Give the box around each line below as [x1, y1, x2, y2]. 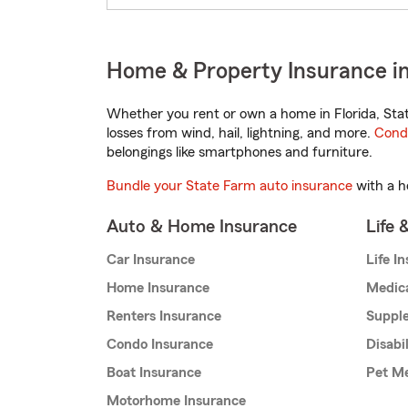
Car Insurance [107, 252, 195, 268]
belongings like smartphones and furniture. [107, 145, 372, 160]
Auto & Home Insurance [107, 218, 297, 237]
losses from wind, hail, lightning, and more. [107, 126, 374, 141]
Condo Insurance [107, 337, 213, 352]
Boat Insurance [107, 365, 201, 381]
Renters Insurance [107, 309, 221, 324]
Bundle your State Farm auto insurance [107, 178, 352, 194]
